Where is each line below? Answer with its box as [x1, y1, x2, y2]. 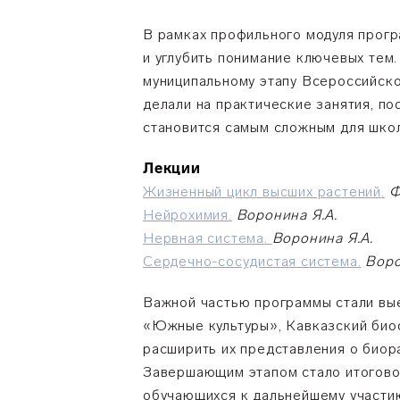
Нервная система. [143, 229, 272, 246]
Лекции [143, 160, 201, 177]
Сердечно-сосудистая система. [143, 253, 362, 270]
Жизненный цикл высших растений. [143, 183, 385, 200]
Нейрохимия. [143, 206, 232, 223]
